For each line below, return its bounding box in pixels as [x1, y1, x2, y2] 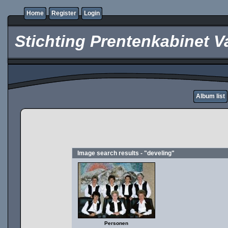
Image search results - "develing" [77, 150, 175, 157]
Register [51, 10, 76, 17]
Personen [104, 220, 128, 226]
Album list [196, 93, 225, 100]
